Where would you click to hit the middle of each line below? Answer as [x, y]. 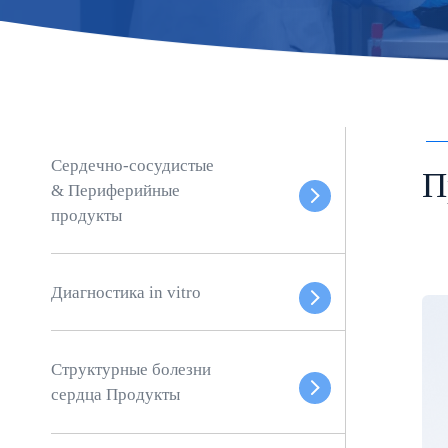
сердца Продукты [116, 394]
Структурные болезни [131, 369]
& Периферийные [116, 190]
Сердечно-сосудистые [133, 165]
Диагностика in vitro [126, 292]
